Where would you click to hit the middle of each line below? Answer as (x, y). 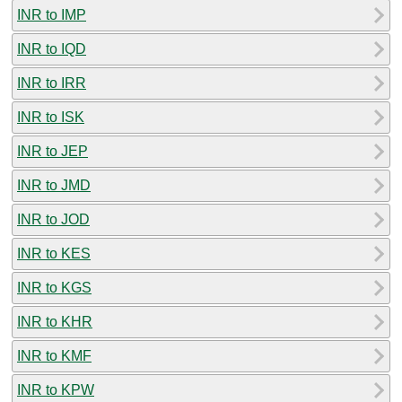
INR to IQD (52, 48)
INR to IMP (52, 14)
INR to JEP (52, 151)
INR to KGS (54, 287)
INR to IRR (52, 83)
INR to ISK (51, 117)
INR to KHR (55, 321)
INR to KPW (56, 389)
